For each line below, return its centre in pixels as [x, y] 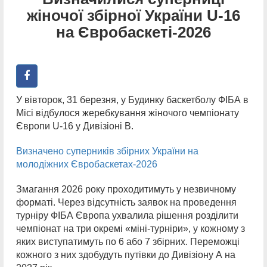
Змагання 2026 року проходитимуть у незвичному [126, 190]
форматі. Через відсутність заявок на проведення [126, 203]
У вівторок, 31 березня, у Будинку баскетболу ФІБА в [132, 100]
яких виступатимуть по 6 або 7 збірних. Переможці [128, 242]
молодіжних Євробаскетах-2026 [87, 164]
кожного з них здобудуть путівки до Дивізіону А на [126, 255]
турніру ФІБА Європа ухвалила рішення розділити [127, 216]
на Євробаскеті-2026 [133, 32]
